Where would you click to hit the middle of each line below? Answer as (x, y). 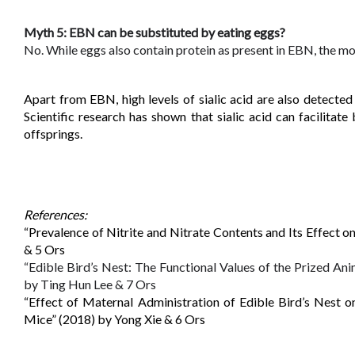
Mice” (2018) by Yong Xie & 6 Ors (115, 319)
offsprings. (53, 134)
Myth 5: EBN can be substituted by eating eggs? (155, 32)
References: (57, 215)
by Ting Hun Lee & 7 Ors (90, 284)
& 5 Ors (44, 250)
